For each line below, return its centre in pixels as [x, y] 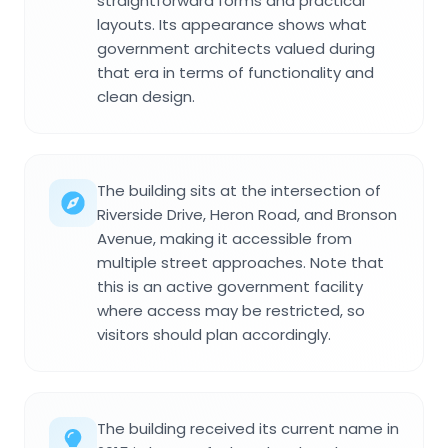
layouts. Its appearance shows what [232, 25]
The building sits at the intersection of [239, 191]
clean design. [146, 97]
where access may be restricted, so [231, 311]
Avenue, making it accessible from [224, 239]
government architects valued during [236, 49]
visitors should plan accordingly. [214, 335]
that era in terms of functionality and [235, 73]
